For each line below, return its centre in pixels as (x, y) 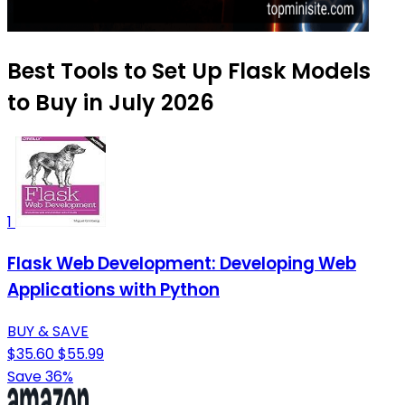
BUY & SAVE (48, 331)
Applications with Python (113, 290)
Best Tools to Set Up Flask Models (189, 71)
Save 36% (40, 376)
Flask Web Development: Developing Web (182, 264)
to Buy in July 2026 (111, 103)
